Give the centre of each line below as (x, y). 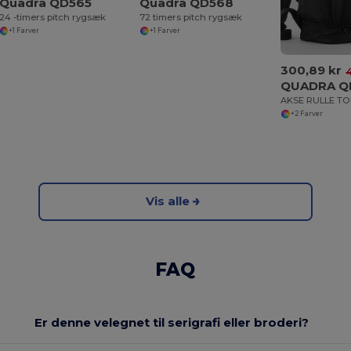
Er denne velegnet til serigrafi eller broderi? (171, 323)
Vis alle (167, 201)
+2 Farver (306, 114)
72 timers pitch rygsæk (191, 17)
